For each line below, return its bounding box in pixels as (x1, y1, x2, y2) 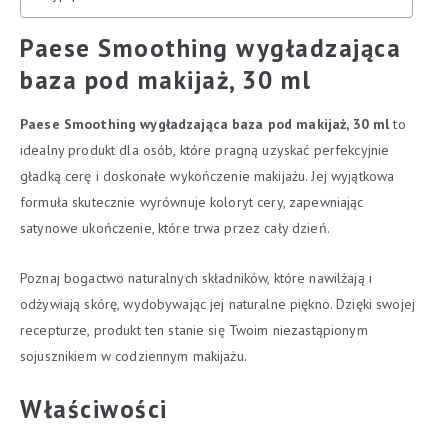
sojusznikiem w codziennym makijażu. (20, 347, 247, 365)
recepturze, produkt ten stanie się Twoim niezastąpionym (20, 321, 368, 339)
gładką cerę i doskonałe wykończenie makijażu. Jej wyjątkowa (20, 167, 395, 185)
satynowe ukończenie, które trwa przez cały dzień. (20, 219, 330, 237)
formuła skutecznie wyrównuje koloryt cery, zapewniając (20, 193, 364, 211)
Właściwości (20, 393, 168, 425)
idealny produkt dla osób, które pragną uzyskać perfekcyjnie (20, 141, 390, 159)
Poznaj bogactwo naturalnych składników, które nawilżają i (20, 269, 372, 287)
